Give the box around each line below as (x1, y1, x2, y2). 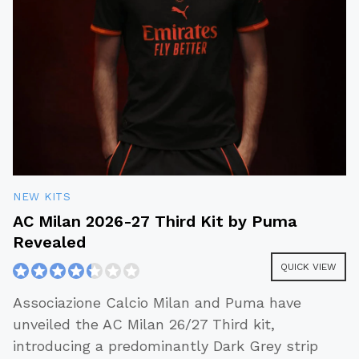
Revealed (13, 232, 86, 252)
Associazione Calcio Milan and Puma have (13, 294, 301, 312)
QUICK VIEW (280, 261, 337, 273)
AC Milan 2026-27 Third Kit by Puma (13, 212, 298, 232)
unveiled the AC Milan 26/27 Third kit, (13, 316, 275, 333)
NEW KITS (13, 190, 71, 204)
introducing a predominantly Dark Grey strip (13, 337, 318, 355)
